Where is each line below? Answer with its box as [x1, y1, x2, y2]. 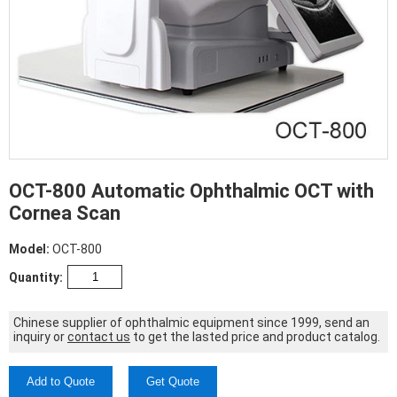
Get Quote [146, 375, 199, 388]
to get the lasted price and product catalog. [130, 330, 380, 344]
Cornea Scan [9, 202, 121, 224]
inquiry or [13, 330, 67, 344]
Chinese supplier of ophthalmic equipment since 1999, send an [13, 315, 370, 330]
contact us [67, 330, 130, 344]
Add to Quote [27, 375, 95, 388]
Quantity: [9, 270, 63, 284]
